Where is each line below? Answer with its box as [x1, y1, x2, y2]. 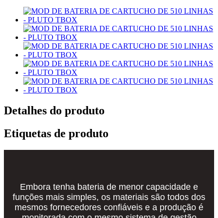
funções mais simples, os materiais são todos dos [13, 192, 205, 202]
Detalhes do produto [4, 104, 105, 117]
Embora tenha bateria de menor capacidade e [20, 182, 198, 192]
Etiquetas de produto [4, 127, 109, 140]
